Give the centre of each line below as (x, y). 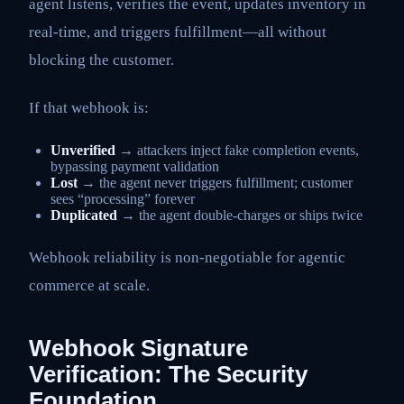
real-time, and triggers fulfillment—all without (178, 32)
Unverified (83, 150)
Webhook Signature (138, 348)
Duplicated (84, 215)
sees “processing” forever (123, 198)
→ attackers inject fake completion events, (237, 150)
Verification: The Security (168, 374)
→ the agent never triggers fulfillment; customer (215, 182)
